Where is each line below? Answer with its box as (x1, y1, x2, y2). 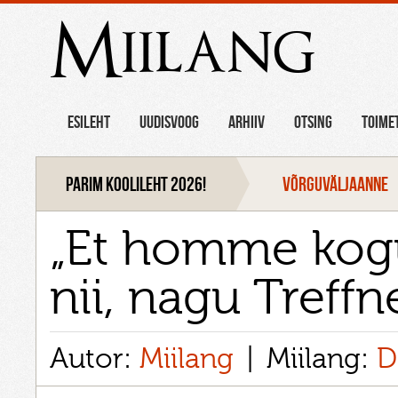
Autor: (50, 342, 139, 375)
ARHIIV (228, 112, 266, 132)
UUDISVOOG (139, 112, 200, 132)
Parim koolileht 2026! (66, 172, 207, 195)
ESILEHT (68, 112, 111, 132)
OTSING (294, 112, 333, 132)
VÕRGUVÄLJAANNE (283, 172, 389, 195)
